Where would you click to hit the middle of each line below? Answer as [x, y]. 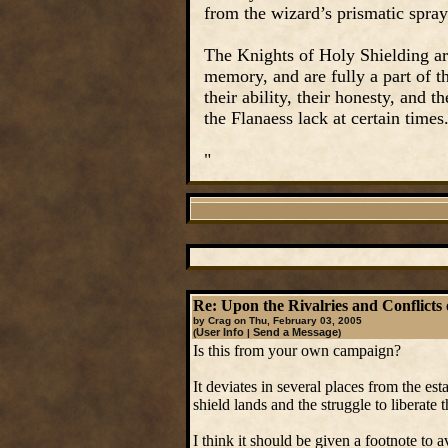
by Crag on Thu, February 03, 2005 [277, 320]
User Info [219, 332]
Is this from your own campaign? [296, 350]
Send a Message [295, 332]
